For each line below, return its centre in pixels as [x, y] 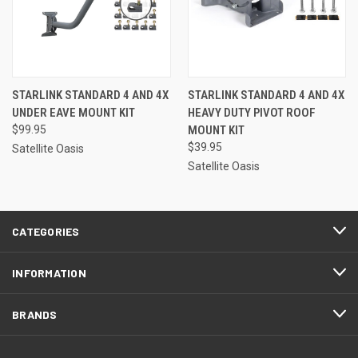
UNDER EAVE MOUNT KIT [74, 112]
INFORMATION [49, 272]
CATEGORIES [46, 231]
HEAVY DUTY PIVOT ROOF [251, 112]
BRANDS [35, 314]
